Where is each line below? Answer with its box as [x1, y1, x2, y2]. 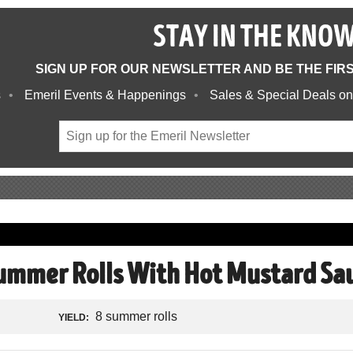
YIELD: [58, 311, 90, 323]
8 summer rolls [92, 309, 178, 323]
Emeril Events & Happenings [24, 88, 186, 102]
